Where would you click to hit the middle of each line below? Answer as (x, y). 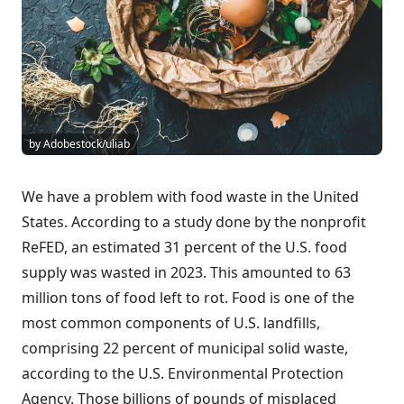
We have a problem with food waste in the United (190, 197)
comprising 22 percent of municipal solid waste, (185, 349)
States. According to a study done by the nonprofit (194, 222)
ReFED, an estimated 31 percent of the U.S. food (184, 248)
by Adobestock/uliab (79, 144)
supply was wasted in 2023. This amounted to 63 (186, 273)
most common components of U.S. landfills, (171, 323)
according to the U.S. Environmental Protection (183, 374)
